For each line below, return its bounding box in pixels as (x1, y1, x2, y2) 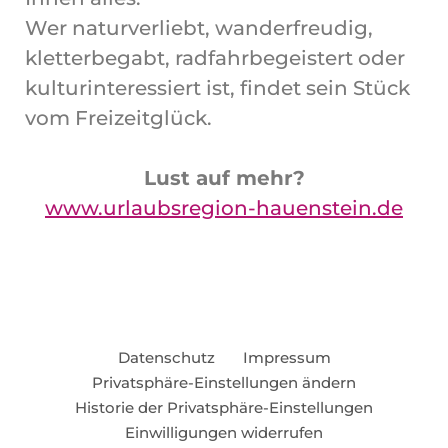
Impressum (242, 348, 331, 367)
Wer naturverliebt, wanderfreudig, (25, 16, 373, 40)
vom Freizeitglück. (25, 106, 212, 130)
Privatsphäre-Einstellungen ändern (92, 373, 356, 392)
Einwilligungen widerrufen (125, 423, 323, 442)
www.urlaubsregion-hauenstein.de (45, 196, 403, 220)
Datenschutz (117, 348, 215, 367)
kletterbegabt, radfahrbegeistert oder (25, 46, 405, 70)
